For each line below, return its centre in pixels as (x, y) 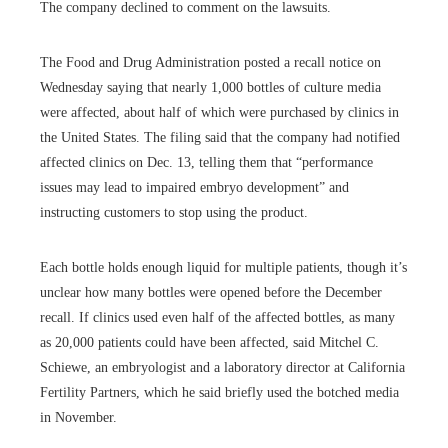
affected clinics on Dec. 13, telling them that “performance (206, 163)
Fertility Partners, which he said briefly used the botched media (219, 393)
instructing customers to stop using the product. (174, 213)
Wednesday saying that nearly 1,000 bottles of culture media (210, 88)
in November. (78, 418)
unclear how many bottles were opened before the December (211, 293)
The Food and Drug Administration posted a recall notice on (210, 63)
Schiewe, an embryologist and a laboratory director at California (222, 368)
